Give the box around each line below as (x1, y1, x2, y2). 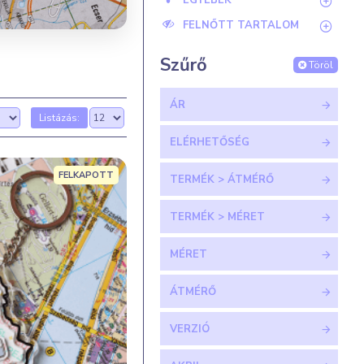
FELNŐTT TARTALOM (183, 18, 299, 32)
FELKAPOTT (58, 169, 114, 182)
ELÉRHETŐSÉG (170, 135, 249, 149)
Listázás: (39, 110, 80, 124)
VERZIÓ (170, 322, 210, 336)
